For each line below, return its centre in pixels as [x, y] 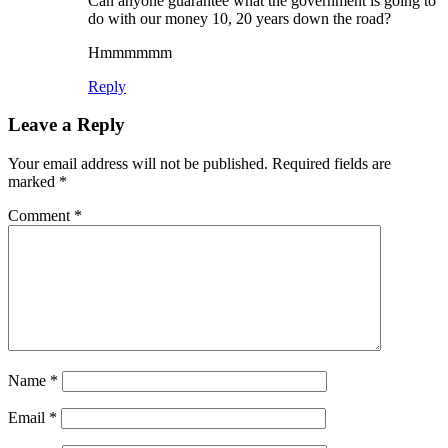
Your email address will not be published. [138, 163]
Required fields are [331, 163]
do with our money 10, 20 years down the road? [239, 18]
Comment [41, 215]
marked [33, 181]
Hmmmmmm [130, 52]
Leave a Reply [66, 125]
